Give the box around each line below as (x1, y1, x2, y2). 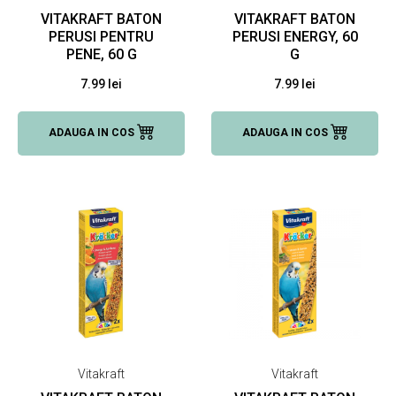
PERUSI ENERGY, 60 (232, 28, 358, 45)
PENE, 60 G (65, 46, 137, 63)
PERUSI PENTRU (49, 28, 154, 45)
